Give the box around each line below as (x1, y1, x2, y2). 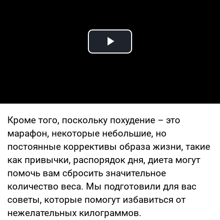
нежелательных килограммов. (7, 207, 141, 219)
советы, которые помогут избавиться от (7, 193, 186, 205)
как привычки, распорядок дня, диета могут (7, 154, 200, 165)
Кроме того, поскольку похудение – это (7, 114, 180, 126)
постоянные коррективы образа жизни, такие (7, 140, 210, 152)
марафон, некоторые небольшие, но (7, 127, 166, 139)
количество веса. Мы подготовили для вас (7, 180, 196, 192)
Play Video (110, 44, 181, 61)
